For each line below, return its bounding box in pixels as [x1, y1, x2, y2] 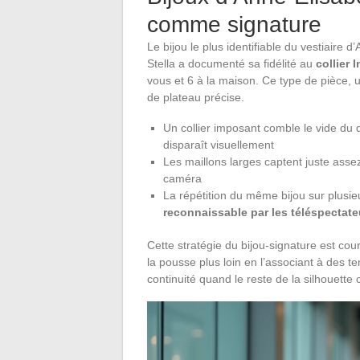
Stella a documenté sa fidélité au [147, 56, 316, 70]
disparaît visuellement [163, 137, 274, 151]
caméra [163, 171, 202, 185]
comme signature [147, 11, 321, 37]
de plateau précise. [147, 90, 244, 104]
